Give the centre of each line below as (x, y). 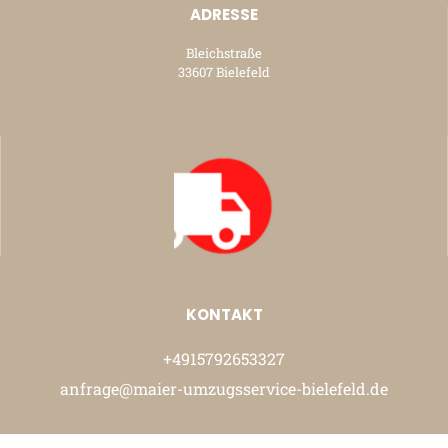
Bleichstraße (223, 53)
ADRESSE (223, 15)
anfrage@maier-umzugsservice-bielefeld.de (224, 389)
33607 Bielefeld (223, 72)
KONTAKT (224, 315)
